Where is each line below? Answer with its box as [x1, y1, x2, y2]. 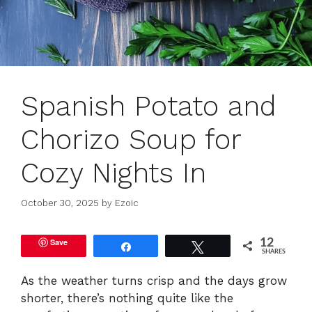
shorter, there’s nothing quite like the [21, 290, 233, 305]
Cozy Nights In [21, 157, 206, 190]
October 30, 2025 [21, 197, 99, 208]
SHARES [262, 248, 286, 255]
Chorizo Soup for [21, 123, 241, 157]
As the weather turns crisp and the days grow [21, 273, 287, 288]
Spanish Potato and [21, 90, 276, 123]
